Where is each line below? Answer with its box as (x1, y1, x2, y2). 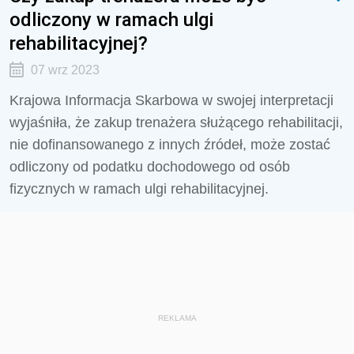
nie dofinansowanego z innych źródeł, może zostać (9, 137, 330, 153)
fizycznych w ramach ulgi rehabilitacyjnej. (9, 181, 269, 197)
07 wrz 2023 (30, 63, 100, 77)
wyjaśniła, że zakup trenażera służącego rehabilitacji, (9, 115, 343, 130)
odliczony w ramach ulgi (9, 8, 213, 31)
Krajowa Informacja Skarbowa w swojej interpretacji (9, 92, 333, 108)
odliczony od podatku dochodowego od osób (9, 159, 290, 175)
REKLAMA (157, 314, 197, 322)
